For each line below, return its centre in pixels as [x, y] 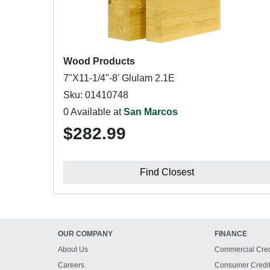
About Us [73, 250]
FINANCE [231, 234]
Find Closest [167, 172]
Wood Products [99, 61]
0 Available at [93, 112]
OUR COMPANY [85, 234]
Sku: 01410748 [96, 95]
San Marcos [151, 112]
